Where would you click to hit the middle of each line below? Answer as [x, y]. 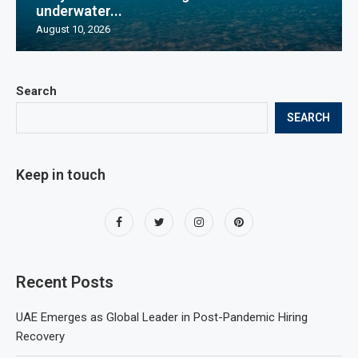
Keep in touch [61, 174]
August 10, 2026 [73, 29]
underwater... [79, 10]
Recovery [40, 336]
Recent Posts [65, 282]
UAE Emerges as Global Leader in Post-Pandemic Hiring [162, 317]
